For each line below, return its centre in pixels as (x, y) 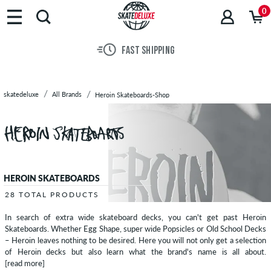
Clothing (29, 53)
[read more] (25, 263)
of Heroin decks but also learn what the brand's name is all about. (135, 252)
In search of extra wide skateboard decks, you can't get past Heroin (135, 217)
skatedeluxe (21, 94)
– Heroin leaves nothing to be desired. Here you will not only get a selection (135, 240)
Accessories (36, 68)
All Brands (67, 94)
